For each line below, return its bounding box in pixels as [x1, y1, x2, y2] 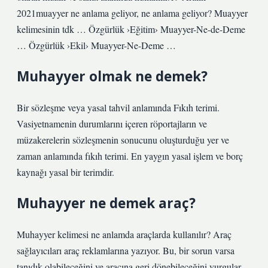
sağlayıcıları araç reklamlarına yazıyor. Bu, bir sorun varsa [17, 244, 234, 257]
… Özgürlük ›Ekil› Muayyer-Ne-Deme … [17, 39, 176, 51]
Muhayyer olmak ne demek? [17, 67, 208, 86]
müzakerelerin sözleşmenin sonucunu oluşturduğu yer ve [17, 133, 229, 146]
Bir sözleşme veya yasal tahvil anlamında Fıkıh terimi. [17, 101, 220, 114]
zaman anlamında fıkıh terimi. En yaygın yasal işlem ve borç [17, 150, 243, 162]
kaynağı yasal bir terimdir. [17, 166, 114, 178]
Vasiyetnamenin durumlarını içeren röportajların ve [17, 117, 207, 130]
